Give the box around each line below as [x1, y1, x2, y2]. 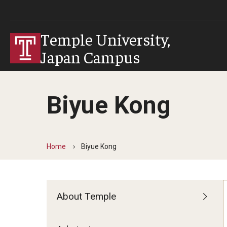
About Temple [57, 191, 116, 202]
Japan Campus [41, 46, 140, 67]
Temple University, [41, 28, 170, 49]
